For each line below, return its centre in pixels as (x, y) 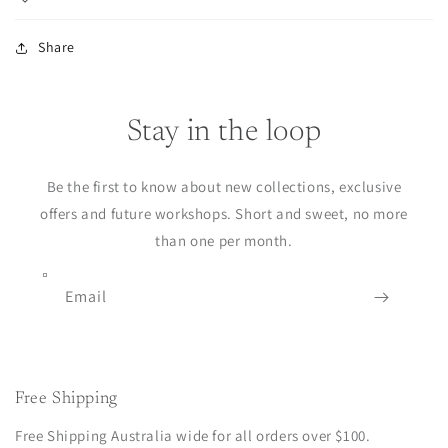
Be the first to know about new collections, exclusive (224, 186)
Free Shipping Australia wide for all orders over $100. (193, 435)
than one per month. (224, 240)
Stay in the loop (224, 133)
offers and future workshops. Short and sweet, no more (224, 213)
